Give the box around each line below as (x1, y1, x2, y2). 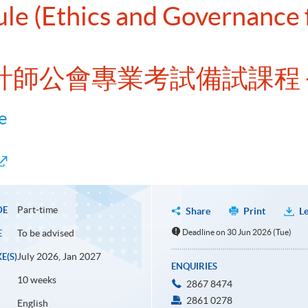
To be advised (16, 228, 74, 239)
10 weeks (16, 274, 56, 286)
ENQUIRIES (170, 261, 217, 272)
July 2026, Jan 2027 (16, 251, 101, 263)
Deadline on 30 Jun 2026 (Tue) (182, 228, 292, 237)
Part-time (16, 204, 58, 216)
